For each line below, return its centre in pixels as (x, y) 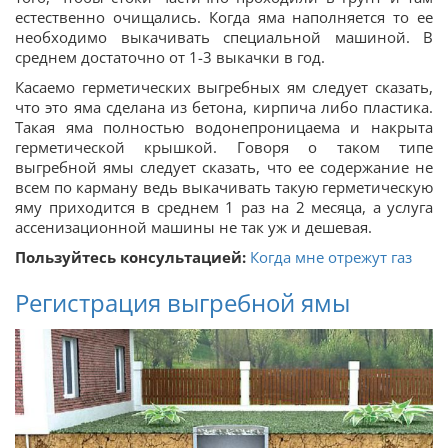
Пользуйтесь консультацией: (130, 257)
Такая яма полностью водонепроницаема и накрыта (224, 127)
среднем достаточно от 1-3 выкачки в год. (170, 57)
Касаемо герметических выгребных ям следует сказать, (224, 87)
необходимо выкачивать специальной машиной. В (224, 37)
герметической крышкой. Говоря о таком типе (224, 147)
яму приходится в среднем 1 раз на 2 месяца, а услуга (224, 207)
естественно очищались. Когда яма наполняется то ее (224, 17)
